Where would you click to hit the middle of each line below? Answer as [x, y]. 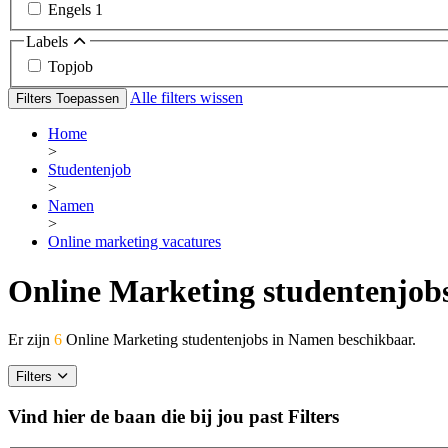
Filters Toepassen [67, 99]
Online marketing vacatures [134, 242]
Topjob [70, 67]
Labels [49, 41]
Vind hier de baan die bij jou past [145, 416]
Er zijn [31, 340]
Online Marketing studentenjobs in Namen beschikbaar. [239, 340]
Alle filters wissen [186, 98]
